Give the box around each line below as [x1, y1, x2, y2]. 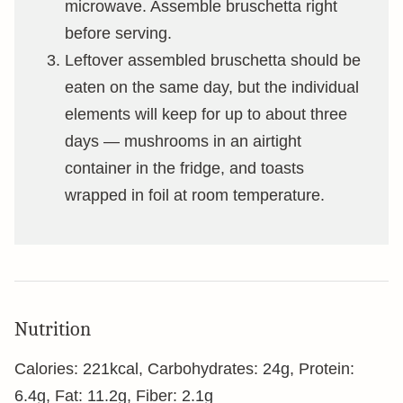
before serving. [65, 24, 172, 42]
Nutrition [14, 318, 91, 341]
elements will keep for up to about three [65, 105, 347, 123]
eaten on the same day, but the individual [65, 78, 359, 96]
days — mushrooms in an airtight [65, 132, 301, 150]
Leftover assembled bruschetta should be [65, 51, 361, 69]
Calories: [14, 360, 83, 378]
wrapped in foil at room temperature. [65, 186, 325, 204]
